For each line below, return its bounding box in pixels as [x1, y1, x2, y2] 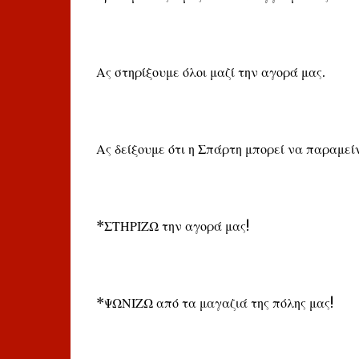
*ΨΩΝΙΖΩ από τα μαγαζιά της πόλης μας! [95, 295, 333, 311]
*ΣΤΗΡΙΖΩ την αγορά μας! [95, 218, 249, 234]
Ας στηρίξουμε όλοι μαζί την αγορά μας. [95, 64, 325, 80]
